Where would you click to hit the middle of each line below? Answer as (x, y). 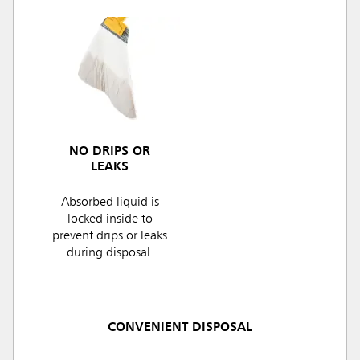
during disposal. (110, 253)
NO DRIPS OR (110, 151)
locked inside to (110, 219)
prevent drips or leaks (110, 236)
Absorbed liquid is (110, 202)
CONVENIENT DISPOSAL (180, 327)
